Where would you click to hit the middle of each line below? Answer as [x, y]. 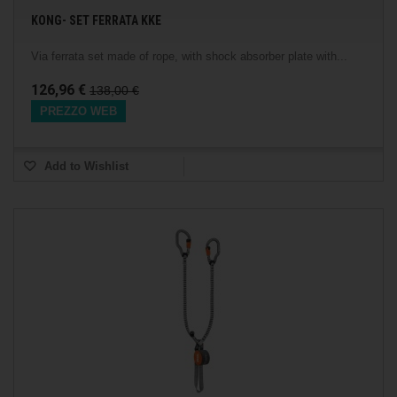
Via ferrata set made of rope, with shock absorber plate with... [189, 56]
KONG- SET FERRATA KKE [96, 20]
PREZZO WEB [78, 111]
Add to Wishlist [85, 166]
